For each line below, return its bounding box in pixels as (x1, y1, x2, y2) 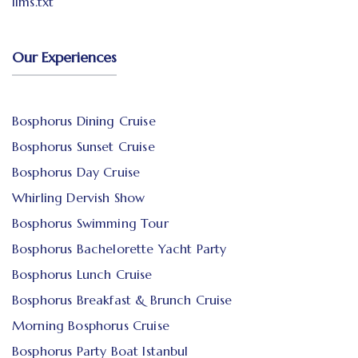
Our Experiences (12, 47, 117, 66)
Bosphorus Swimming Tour (12, 214, 169, 231)
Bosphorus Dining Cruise (12, 112, 156, 129)
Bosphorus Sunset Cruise (12, 137, 155, 154)
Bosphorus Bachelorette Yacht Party (12, 240, 227, 257)
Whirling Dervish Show (12, 189, 145, 205)
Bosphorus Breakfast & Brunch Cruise (12, 291, 233, 308)
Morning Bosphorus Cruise (12, 316, 169, 333)
